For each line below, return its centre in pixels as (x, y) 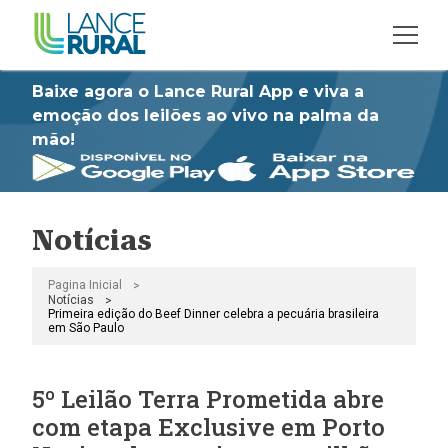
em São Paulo (86, 328)
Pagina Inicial (87, 285)
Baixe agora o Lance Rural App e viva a (198, 91)
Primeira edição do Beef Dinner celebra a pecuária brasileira (214, 314)
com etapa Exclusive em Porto (209, 427)
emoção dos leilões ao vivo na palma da (206, 115)
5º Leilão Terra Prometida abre (208, 399)
